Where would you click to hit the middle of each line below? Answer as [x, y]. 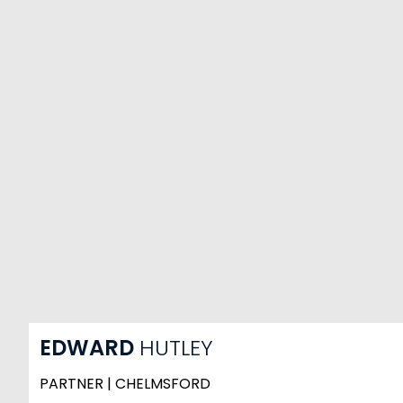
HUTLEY [176, 347]
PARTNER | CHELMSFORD [125, 384]
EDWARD [90, 347]
